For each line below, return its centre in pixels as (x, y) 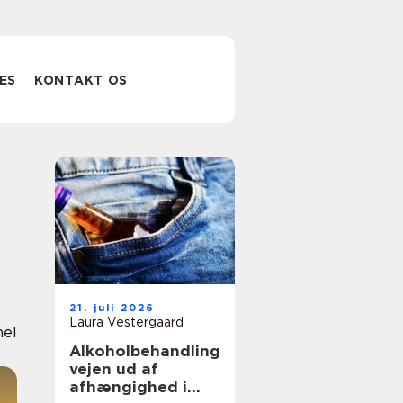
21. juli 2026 (112, 308)
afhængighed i (128, 387)
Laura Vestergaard (126, 322)
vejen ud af (114, 369)
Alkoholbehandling (145, 351)
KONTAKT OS (81, 80)
